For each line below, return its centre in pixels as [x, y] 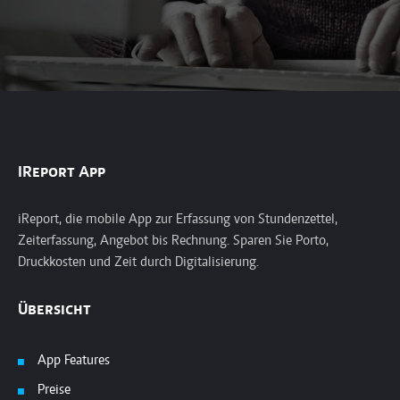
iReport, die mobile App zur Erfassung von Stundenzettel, [178, 220]
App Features [74, 361]
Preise [54, 391]
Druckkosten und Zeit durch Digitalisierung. [138, 263]
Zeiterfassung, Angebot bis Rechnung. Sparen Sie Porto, [173, 242]
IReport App [62, 174]
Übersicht [54, 311]
